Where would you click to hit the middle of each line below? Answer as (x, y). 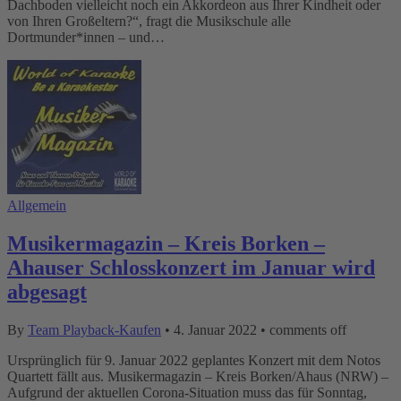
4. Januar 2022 (215, 329)
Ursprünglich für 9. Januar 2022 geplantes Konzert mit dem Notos (194, 360)
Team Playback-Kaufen (94, 329)
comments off (308, 329)
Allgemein (37, 205)
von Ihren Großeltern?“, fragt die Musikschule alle (149, 21)
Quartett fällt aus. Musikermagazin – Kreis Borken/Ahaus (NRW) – (198, 376)
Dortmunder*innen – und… (86, 37)
